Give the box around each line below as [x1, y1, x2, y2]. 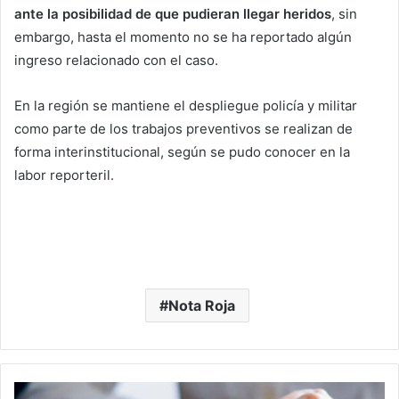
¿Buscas [13, 383, 59, 397]
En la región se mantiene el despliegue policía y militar [14, 97, 357, 114]
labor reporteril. [14, 167, 114, 183]
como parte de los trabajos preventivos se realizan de [14, 120, 353, 137]
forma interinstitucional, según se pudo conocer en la [14, 143, 350, 160]
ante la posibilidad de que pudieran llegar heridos [14, 5, 331, 22]
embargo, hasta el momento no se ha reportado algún [14, 28, 352, 45]
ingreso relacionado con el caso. [14, 52, 218, 69]
